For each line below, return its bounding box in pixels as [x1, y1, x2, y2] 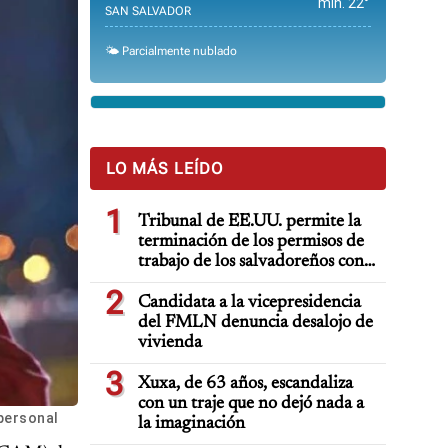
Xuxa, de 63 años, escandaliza [138, 375, 353, 393]
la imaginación [138, 415, 245, 433]
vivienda [138, 334, 202, 352]
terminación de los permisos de [138, 233, 364, 251]
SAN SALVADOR [105, 4, 191, 18]
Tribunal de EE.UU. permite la [138, 213, 361, 231]
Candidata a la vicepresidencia [138, 294, 361, 312]
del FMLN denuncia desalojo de [138, 314, 373, 332]
